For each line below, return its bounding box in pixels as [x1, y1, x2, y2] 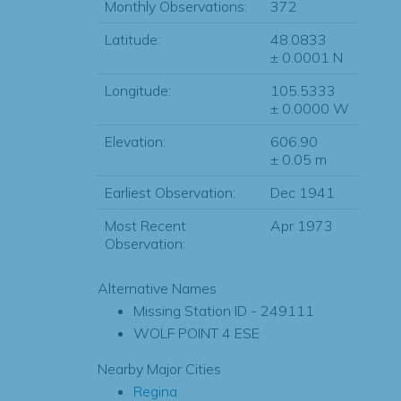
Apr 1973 [269, 217, 333, 235]
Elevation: [104, 132, 166, 150]
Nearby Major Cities [97, 360, 221, 378]
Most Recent [104, 217, 186, 235]
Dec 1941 [269, 183, 335, 201]
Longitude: [104, 81, 171, 99]
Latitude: [104, 30, 160, 48]
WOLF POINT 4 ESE [132, 324, 260, 342]
